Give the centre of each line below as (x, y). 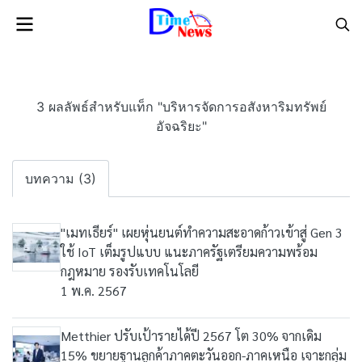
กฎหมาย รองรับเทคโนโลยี (130, 271)
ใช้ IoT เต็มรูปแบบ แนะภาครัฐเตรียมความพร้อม (189, 252)
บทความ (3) (61, 179)
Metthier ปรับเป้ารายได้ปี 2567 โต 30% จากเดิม (191, 336)
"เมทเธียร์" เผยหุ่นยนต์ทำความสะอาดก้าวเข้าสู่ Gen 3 (202, 232)
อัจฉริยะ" (181, 126)
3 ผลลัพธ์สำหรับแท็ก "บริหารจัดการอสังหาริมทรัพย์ (181, 107)
